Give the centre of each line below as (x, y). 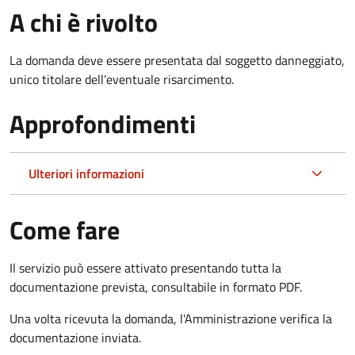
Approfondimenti (103, 123)
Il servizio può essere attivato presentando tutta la (145, 267)
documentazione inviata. (75, 337)
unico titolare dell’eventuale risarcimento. (122, 79)
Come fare (65, 229)
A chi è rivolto (84, 22)
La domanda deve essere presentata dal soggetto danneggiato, (177, 60)
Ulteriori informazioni (86, 173)
